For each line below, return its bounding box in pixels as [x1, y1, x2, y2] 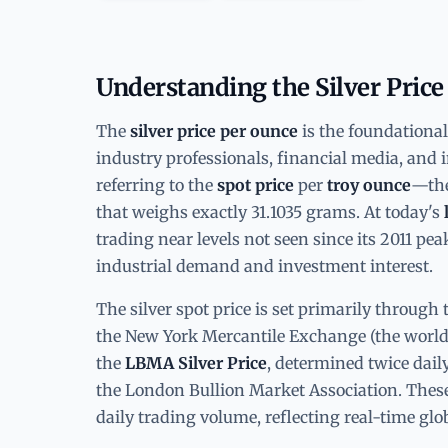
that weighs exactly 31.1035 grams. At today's [96, 201, 444, 222]
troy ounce [327, 174, 411, 195]
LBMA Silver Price [125, 352, 267, 373]
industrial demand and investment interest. [96, 255, 433, 276]
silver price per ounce [130, 120, 298, 141]
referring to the [96, 174, 217, 195]
